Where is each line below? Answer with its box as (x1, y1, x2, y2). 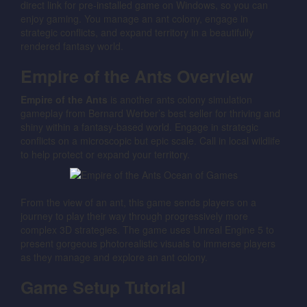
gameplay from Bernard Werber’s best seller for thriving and (21, 106, 280, 121)
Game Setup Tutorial (21, 275, 186, 300)
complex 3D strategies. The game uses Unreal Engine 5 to (21, 223, 274, 237)
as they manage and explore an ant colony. (21, 250, 208, 265)
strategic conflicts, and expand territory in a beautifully (21, 25, 254, 40)
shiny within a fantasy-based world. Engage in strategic (21, 120, 258, 134)
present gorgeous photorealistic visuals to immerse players (21, 236, 275, 251)
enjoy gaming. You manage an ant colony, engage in (21, 12, 248, 26)
